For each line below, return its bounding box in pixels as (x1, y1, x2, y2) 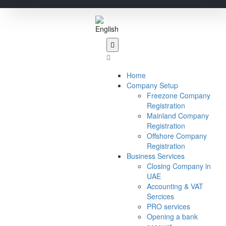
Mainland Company (147, 110, 209, 121)
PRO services (147, 201, 191, 212)
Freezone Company (147, 90, 211, 101)
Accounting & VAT (147, 181, 204, 192)
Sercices (147, 191, 175, 202)
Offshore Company (147, 131, 207, 141)
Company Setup (127, 80, 179, 91)
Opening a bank (147, 211, 198, 222)
